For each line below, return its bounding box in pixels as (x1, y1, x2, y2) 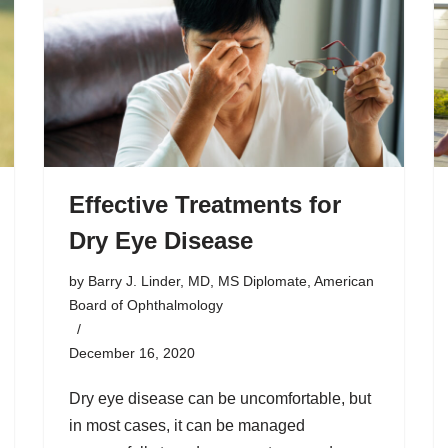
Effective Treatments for (69, 191, 341, 218)
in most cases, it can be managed (69, 417, 305, 434)
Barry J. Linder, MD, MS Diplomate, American (88, 273, 374, 289)
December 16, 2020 (69, 345, 195, 361)
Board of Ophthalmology (69, 297, 223, 313)
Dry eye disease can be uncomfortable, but (69, 390, 371, 407)
